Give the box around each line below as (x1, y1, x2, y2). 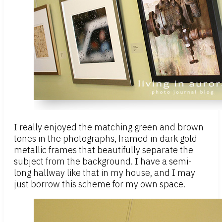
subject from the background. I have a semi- (14, 156, 191, 167)
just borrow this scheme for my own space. (14, 178, 185, 190)
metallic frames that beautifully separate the (14, 144, 193, 156)
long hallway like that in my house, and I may (14, 167, 195, 179)
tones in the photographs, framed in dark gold (14, 133, 197, 145)
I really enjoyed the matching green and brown (14, 121, 204, 133)
